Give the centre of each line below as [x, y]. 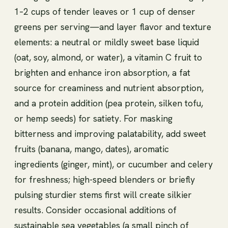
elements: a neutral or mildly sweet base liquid [107, 42]
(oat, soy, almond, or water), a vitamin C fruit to [108, 57]
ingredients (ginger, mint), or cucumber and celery [113, 164]
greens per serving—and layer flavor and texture [113, 26]
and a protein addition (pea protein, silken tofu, [109, 103]
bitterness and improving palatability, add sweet [110, 133]
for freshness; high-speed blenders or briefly [105, 179]
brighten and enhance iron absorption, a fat [102, 72]
